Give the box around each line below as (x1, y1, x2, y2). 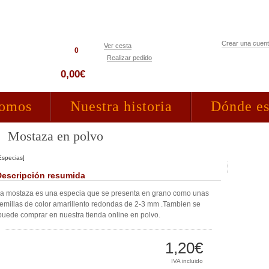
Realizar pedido (107, 54, 152, 61)
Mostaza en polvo (8, 128, 104, 144)
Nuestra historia (70, 98, 172, 114)
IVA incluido (171, 258, 204, 264)
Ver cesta (104, 42, 131, 49)
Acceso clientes (219, 58, 266, 65)
